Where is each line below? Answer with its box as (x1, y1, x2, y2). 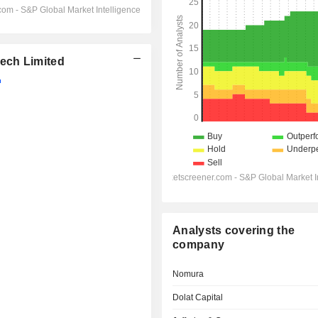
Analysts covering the (172, 224, 295, 236)
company (172, 238, 225, 251)
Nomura (172, 269, 204, 279)
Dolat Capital (172, 292, 224, 302)
